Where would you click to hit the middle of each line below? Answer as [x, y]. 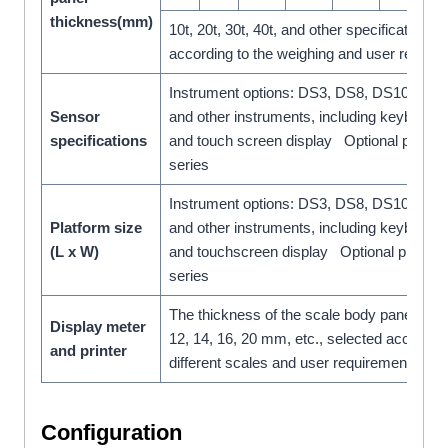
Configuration [111, 432]
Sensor [74, 116]
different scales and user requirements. [295, 362]
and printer [88, 350]
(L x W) [74, 251]
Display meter [97, 326]
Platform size [95, 227]
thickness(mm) [101, 21]
